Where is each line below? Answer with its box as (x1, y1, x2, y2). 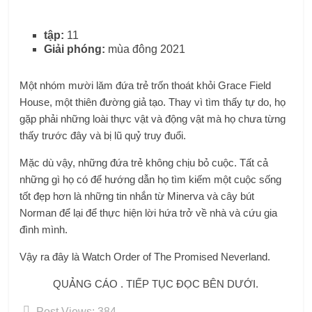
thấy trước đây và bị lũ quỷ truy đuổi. (19, 129, 187, 141)
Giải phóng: (44, 42, 106, 55)
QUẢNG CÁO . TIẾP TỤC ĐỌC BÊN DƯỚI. (53, 277, 259, 290)
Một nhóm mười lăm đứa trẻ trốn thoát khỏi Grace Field (19, 79, 272, 91)
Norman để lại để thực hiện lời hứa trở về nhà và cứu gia (19, 206, 278, 219)
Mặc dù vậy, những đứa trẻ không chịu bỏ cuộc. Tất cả (19, 156, 269, 169)
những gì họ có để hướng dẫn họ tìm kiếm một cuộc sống (19, 173, 282, 185)
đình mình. (19, 223, 68, 235)
